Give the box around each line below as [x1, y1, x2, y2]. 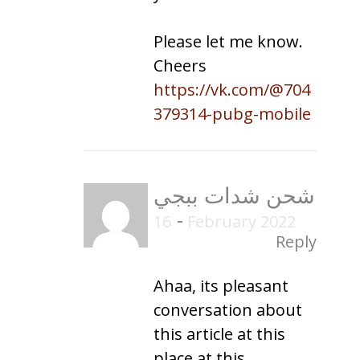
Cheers [153, 54, 207, 76]
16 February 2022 [183, 210, 296, 232]
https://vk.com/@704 [153, 78, 310, 100]
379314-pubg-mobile [153, 102, 311, 125]
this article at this [153, 322, 285, 345]
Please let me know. [153, 30, 303, 52]
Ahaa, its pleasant [153, 274, 288, 297]
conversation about [153, 298, 302, 321]
